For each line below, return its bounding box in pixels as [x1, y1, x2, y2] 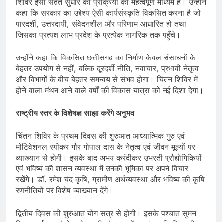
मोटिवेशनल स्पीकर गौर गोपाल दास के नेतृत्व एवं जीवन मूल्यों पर [16, 141, 195, 152]
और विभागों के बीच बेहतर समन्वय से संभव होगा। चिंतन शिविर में [16, 74, 198, 84]
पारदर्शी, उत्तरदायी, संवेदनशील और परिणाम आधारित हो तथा [16, 18, 186, 29]
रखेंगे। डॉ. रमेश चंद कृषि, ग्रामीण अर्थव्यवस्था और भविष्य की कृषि [16, 174, 205, 184]
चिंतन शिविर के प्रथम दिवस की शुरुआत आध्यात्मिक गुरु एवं [16, 130, 185, 141]
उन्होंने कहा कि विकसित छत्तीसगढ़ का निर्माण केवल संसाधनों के [16, 52, 196, 62]
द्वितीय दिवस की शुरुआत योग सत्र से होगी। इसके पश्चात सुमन [16, 208, 196, 218]
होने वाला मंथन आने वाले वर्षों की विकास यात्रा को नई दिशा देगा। [16, 85, 204, 95]
